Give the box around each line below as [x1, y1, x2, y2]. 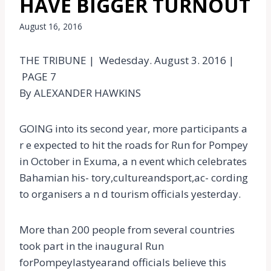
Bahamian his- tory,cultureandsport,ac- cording [19, 170, 248, 184]
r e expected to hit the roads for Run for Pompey [19, 137, 248, 152]
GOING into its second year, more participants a [19, 121, 247, 135]
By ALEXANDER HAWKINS [19, 85, 141, 100]
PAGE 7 [19, 69, 56, 83]
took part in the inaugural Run [19, 238, 164, 253]
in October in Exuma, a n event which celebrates [19, 154, 247, 168]
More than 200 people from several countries [19, 222, 235, 237]
